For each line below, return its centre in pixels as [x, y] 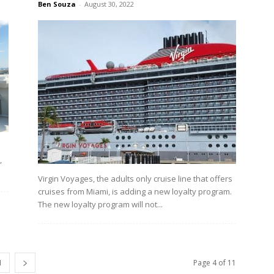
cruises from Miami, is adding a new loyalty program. [135, 192]
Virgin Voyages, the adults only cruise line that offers [135, 179]
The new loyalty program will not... [100, 205]
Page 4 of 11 [215, 263]
